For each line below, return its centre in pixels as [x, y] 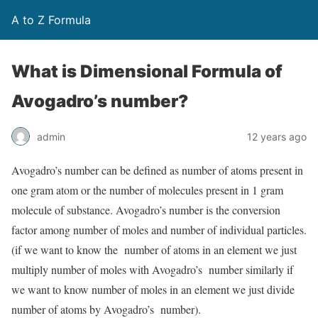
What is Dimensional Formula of [147, 71]
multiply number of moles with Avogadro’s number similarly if [152, 269]
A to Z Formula [51, 20]
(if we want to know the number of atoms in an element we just [154, 250]
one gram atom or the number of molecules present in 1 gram [147, 190]
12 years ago [277, 136]
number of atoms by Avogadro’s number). [106, 309]
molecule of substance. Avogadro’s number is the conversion [146, 210]
